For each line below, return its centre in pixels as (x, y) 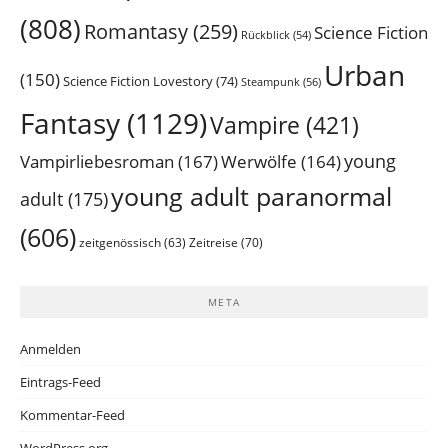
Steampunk (270, 82)
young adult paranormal (251, 197)
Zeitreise (213, 243)
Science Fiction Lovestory (138, 82)
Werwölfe (259, 162)
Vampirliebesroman (97, 162)
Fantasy (70, 123)
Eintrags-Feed (60, 382)
